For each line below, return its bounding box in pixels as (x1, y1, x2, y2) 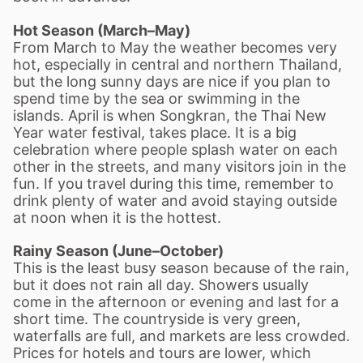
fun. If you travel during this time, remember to (13, 175, 334, 192)
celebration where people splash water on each (13, 141, 338, 158)
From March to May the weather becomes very (13, 39, 337, 56)
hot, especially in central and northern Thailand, (13, 56, 342, 73)
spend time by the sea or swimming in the (13, 90, 300, 107)
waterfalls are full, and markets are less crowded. (13, 327, 350, 344)
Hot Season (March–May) (13, 22, 190, 39)
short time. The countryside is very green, (13, 310, 301, 327)
